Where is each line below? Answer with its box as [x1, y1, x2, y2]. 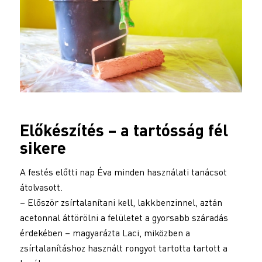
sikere [19, 137, 66, 158]
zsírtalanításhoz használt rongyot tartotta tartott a [19, 242, 227, 254]
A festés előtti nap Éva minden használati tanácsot [19, 166, 227, 178]
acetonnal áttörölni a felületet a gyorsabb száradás [19, 211, 228, 223]
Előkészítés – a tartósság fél [19, 120, 228, 140]
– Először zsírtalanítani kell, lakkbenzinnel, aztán [19, 196, 222, 208]
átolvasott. [19, 181, 63, 193]
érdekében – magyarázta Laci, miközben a [19, 226, 190, 239]
